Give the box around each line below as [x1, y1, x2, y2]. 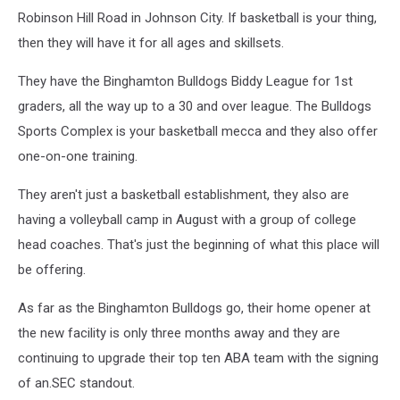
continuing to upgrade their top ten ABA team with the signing [18, 350, 379, 366]
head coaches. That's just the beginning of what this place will [18, 237, 379, 253]
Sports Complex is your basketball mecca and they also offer [18, 123, 378, 139]
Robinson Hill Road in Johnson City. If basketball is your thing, [18, 10, 377, 26]
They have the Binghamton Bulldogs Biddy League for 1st [18, 73, 353, 89]
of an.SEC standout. [18, 375, 135, 391]
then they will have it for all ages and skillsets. [18, 35, 284, 51]
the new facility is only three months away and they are [18, 325, 340, 341]
